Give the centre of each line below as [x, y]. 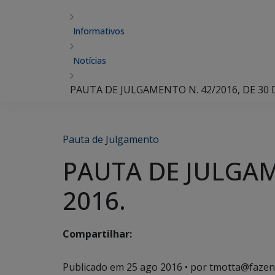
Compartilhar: [97, 234]
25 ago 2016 [154, 267]
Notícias [90, 60]
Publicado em [95, 267]
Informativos [99, 31]
